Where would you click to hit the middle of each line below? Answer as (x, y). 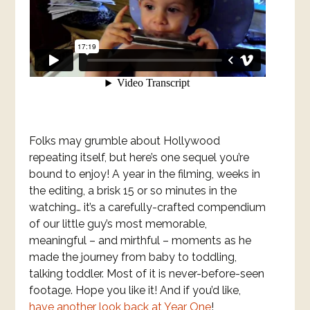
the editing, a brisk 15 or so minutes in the (133, 190)
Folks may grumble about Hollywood (125, 140)
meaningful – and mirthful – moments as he (140, 240)
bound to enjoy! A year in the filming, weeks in (145, 174)
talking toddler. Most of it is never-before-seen (147, 273)
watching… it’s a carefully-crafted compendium (148, 207)
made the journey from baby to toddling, (133, 257)
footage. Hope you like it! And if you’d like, (135, 290)
